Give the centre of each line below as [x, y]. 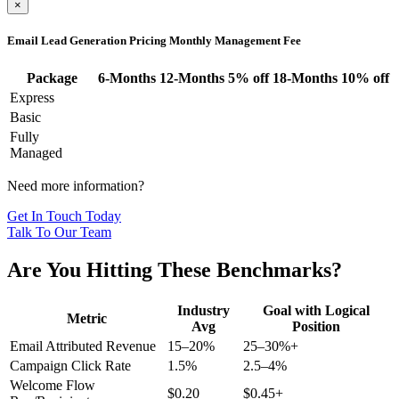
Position [316, 326]
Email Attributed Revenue [83, 346]
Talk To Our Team [59, 232]
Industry [204, 310]
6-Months [127, 77]
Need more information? [76, 185]
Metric [87, 318]
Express [32, 97]
